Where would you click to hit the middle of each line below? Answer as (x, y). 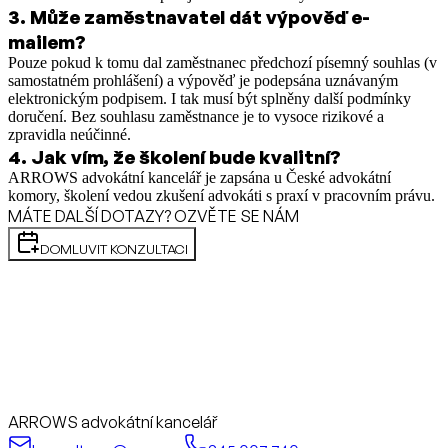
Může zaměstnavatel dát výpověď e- (200, 16)
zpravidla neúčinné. (69, 134)
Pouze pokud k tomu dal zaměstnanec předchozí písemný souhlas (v (222, 62)
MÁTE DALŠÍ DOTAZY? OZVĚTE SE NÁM (153, 215)
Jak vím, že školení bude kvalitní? (186, 156)
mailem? (47, 41)
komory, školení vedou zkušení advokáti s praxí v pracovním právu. (221, 195)
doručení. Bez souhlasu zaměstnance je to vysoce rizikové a (196, 116)
